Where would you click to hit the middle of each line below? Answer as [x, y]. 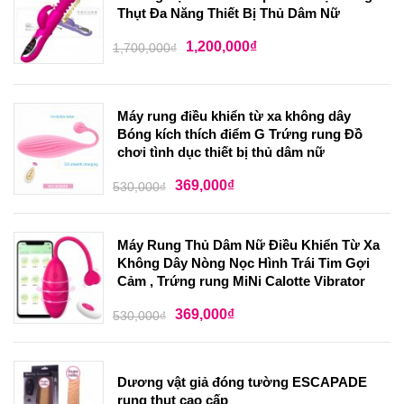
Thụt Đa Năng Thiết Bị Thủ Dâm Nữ [229, 14]
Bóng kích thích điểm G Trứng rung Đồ [240, 134]
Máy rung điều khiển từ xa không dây [234, 116]
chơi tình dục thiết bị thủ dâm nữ [221, 152]
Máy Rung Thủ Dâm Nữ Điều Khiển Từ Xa [248, 245]
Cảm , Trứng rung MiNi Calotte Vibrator [241, 281]
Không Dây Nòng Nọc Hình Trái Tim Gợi [243, 263]
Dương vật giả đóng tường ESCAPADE [242, 382]
